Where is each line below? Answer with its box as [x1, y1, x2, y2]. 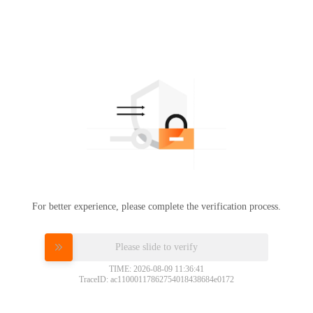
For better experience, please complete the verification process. [32, 201, 281, 212]
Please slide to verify [115, 241, 198, 252]
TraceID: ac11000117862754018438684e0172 [79, 274, 234, 284]
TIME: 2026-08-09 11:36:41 [109, 263, 204, 274]
